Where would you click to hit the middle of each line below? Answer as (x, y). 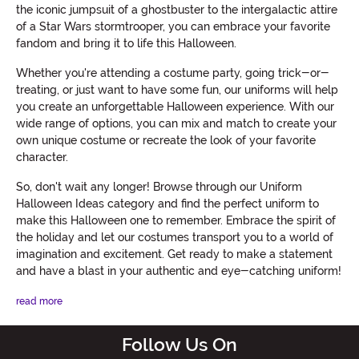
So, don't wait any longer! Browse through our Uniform (159, 186)
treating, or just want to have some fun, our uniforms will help (177, 89)
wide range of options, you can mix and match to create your (176, 123)
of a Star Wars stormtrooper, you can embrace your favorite (173, 26)
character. (42, 157)
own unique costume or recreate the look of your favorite (166, 140)
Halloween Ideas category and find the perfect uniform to (167, 203)
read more (39, 301)
